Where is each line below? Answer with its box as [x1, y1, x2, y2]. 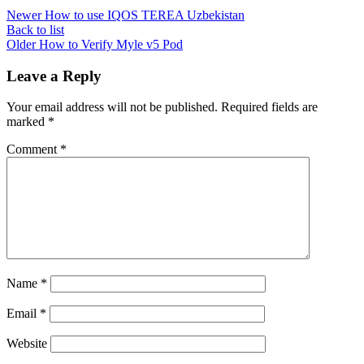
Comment [6, 142, 60, 157]
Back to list [6, 22, 64, 37]
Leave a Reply [6, 67, 102, 84]
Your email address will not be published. [6, 100, 218, 115]
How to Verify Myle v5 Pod [39, 37, 183, 51]
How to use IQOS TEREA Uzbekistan [45, 7, 245, 22]
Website [6, 336, 47, 351]
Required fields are [221, 100, 318, 115]
